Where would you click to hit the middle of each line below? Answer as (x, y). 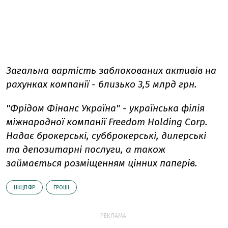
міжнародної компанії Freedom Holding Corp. (107, 122)
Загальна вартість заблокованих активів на (111, 70)
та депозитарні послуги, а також (86, 149)
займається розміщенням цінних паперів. (102, 163)
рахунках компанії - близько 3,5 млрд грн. (102, 84)
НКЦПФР (24, 187)
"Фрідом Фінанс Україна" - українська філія (105, 108)
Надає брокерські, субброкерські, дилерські (106, 135)
